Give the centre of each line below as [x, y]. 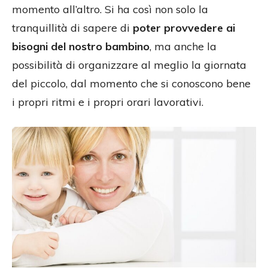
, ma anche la [183, 46]
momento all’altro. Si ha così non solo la [110, 9]
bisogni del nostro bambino [81, 46]
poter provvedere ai [184, 28]
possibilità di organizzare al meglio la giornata [129, 65]
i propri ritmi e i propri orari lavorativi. [108, 102]
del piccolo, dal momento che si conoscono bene [131, 83]
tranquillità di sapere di [72, 28]
